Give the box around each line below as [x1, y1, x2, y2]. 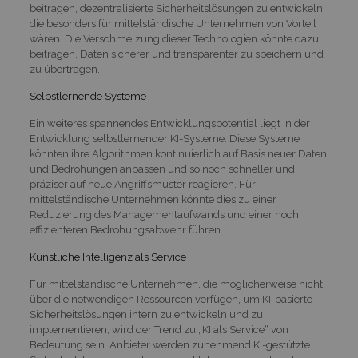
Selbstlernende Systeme [29, 90, 146, 102]
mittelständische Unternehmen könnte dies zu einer [29, 193, 276, 205]
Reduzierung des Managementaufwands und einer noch [29, 209, 299, 221]
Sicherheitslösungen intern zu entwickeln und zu [29, 308, 263, 320]
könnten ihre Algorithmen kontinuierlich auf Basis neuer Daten [29, 148, 327, 160]
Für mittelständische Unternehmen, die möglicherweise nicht [29, 278, 323, 290]
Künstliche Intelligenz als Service [29, 251, 186, 263]
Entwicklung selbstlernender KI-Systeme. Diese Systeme [29, 133, 300, 145]
